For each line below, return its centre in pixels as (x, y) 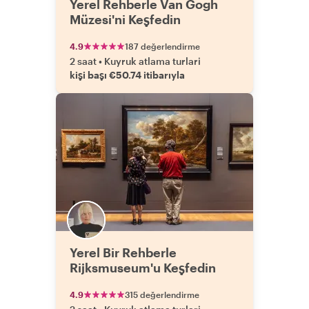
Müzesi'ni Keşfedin (125, 19)
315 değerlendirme (162, 295)
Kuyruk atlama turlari (152, 61)
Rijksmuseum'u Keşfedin (143, 268)
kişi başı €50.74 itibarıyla (127, 75)
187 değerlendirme (162, 46)
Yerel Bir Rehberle (123, 252)
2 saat (83, 61)
